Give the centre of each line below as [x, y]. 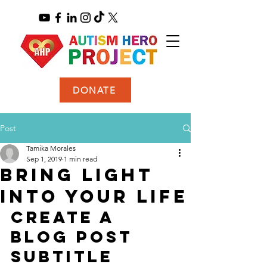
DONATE [94, 90]
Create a [66, 217]
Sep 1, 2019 [44, 159]
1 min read [80, 159]
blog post [75, 237]
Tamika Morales [51, 148]
